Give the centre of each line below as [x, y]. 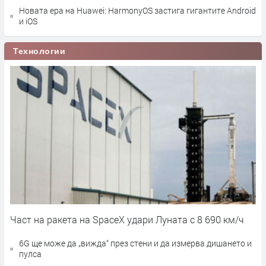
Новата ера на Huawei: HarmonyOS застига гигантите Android [137, 10]
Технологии [39, 51]
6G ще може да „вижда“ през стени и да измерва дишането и [135, 243]
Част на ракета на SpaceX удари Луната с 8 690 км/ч [127, 219]
